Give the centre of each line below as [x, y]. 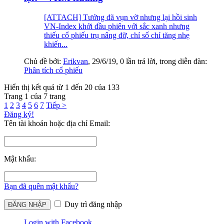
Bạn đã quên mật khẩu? [41, 186]
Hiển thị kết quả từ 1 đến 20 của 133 [62, 87]
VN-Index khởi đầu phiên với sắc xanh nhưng [117, 26]
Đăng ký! [19, 114]
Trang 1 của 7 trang [35, 96]
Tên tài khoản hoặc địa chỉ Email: [57, 123]
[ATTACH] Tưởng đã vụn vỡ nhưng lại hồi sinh [120, 17]
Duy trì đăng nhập [92, 204]
